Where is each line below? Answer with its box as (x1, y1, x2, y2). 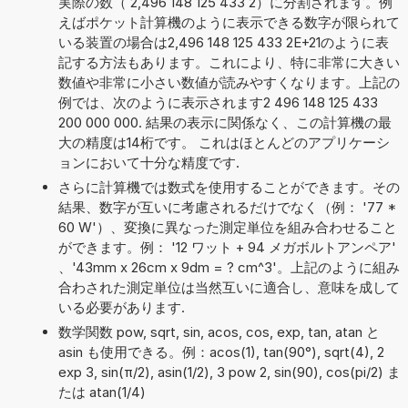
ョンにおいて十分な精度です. (57, 153, 240, 171)
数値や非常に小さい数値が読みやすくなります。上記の (57, 73, 400, 91)
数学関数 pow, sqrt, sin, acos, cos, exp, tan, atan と (57, 322, 380, 341)
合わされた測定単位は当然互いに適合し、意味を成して (57, 278, 400, 296)
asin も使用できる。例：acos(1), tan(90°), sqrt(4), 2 (57, 342, 384, 361)
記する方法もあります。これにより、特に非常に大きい (57, 53, 400, 71)
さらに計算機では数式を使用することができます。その (57, 178, 400, 196)
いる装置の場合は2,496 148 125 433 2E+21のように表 (57, 33, 389, 51)
